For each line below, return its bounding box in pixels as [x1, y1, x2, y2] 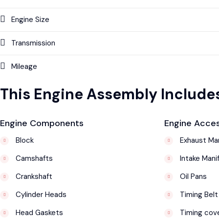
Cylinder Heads [14, 189, 66, 199]
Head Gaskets [14, 207, 63, 218]
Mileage [11, 61, 37, 71]
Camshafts [14, 153, 53, 163]
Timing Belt [178, 189, 218, 199]
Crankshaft [14, 171, 52, 181]
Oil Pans [178, 171, 207, 181]
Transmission [11, 38, 55, 48]
